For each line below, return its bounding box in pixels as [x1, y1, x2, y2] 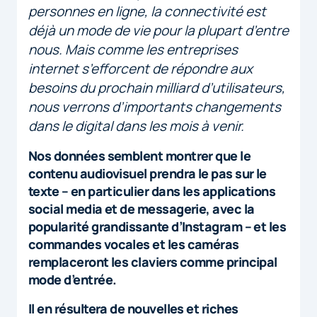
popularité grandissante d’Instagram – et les [28, 217, 287, 235]
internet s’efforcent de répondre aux [28, 59, 253, 78]
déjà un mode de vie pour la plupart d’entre [28, 21, 289, 40]
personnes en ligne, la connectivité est [28, 1, 266, 21]
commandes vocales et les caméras [28, 235, 239, 253]
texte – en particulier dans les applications [28, 182, 276, 200]
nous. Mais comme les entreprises [28, 40, 238, 59]
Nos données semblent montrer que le [28, 146, 251, 164]
